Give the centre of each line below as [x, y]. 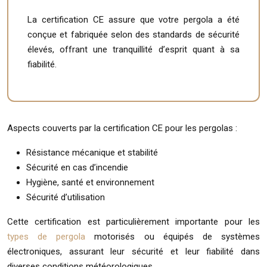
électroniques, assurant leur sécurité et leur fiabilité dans [133, 251]
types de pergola [46, 236]
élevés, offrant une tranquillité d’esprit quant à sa [133, 49]
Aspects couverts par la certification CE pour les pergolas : [122, 128]
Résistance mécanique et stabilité [92, 152]
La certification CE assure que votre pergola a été [133, 19]
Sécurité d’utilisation [66, 197]
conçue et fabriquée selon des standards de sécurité [133, 34]
